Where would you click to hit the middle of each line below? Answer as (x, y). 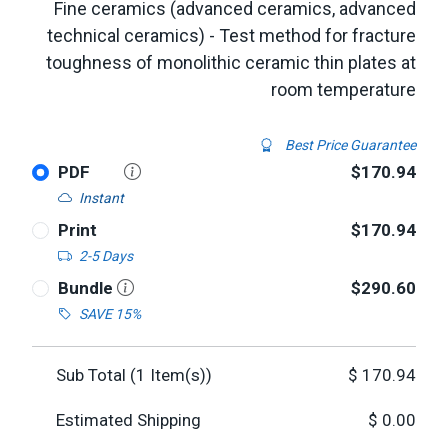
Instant (101, 198)
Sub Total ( (96, 375)
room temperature (343, 89)
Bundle (87, 288)
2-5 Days (105, 256)
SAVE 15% (109, 314)
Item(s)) (179, 375)
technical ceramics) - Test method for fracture (231, 35)
